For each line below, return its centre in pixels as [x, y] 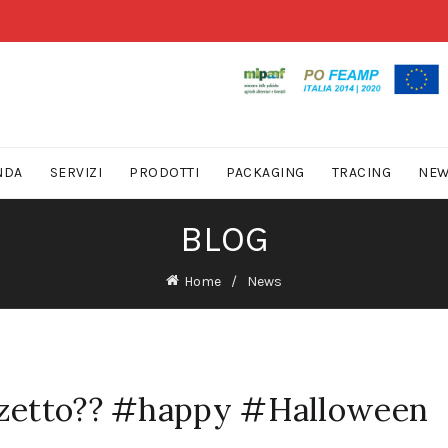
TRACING [361, 172]
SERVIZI [76, 172]
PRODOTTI [164, 172]
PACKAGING [265, 172]
